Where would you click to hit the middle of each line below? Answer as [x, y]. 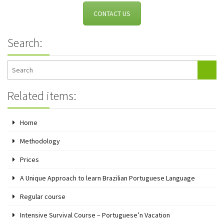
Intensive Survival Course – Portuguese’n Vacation [95, 215]
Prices [29, 159]
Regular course [43, 196]
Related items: [42, 95]
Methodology [40, 141]
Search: [25, 42]
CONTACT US [112, 13]
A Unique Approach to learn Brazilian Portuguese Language [107, 178]
